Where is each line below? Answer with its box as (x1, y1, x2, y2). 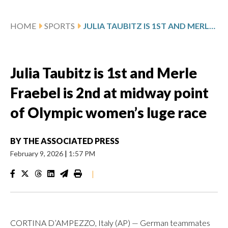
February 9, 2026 (10, 149, 65, 158)
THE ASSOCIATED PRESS (23, 135, 119, 146)
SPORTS (44, 20, 75, 31)
